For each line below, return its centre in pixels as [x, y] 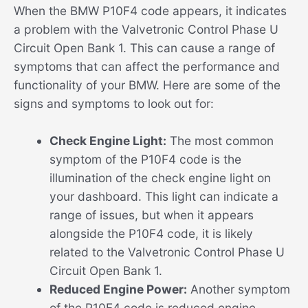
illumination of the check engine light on [160, 178]
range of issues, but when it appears [151, 215]
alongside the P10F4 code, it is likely [151, 234]
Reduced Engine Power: [118, 289]
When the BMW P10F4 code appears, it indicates [150, 10]
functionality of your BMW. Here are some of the [147, 85]
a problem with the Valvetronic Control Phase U [146, 29]
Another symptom [238, 289]
